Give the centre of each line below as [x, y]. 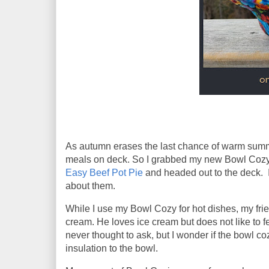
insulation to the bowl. [113, 248]
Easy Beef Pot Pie [104, 172]
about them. [90, 186]
